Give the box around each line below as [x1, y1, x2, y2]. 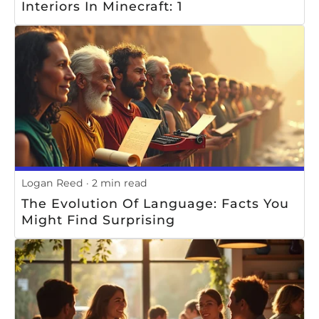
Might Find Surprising [21, 211, 175, 227]
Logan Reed [21, 177, 83, 189]
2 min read [92, 177, 147, 189]
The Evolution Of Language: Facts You [21, 195, 289, 211]
